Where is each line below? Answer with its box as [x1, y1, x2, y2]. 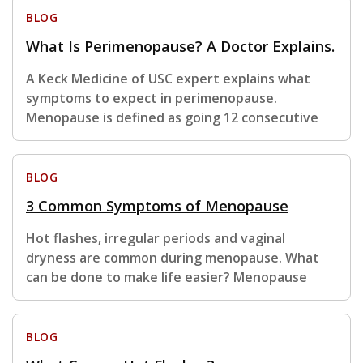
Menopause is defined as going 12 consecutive [26, 109, 318, 127]
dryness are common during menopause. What [26, 249, 319, 267]
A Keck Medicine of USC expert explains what [26, 70, 310, 88]
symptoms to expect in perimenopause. [26, 89, 277, 108]
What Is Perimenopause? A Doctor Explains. [26, 36, 335, 57]
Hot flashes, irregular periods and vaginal [26, 229, 285, 248]
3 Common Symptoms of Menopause [26, 196, 288, 216]
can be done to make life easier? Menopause [26, 268, 307, 287]
